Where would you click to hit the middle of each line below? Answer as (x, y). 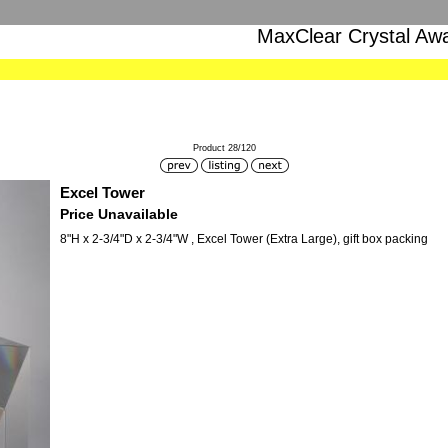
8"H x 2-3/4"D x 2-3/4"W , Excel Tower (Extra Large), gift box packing (244, 238)
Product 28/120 (224, 148)
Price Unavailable (119, 213)
